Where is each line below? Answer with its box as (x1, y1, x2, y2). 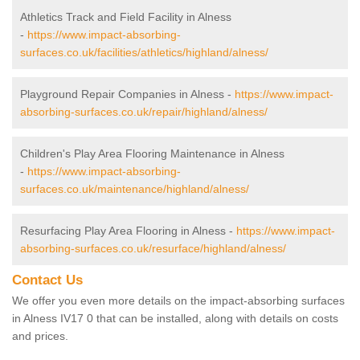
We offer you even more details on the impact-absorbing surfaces (12, 293, 345, 307)
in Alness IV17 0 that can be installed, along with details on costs (12, 311, 338, 325)
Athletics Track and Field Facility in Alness (20, 10, 231, 23)
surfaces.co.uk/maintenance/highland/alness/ (20, 182, 249, 195)
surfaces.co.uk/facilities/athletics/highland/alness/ (20, 45, 268, 59)
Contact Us (12, 272, 83, 288)
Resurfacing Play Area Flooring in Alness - (20, 223, 236, 237)
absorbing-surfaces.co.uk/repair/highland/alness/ (20, 104, 268, 118)
